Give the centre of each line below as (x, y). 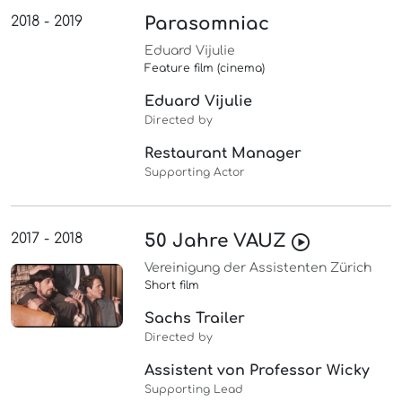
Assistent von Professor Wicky (258, 371)
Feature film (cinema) (205, 69)
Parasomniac (207, 24)
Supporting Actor (195, 173)
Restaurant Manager (223, 154)
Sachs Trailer (195, 319)
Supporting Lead (194, 390)
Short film (172, 286)
